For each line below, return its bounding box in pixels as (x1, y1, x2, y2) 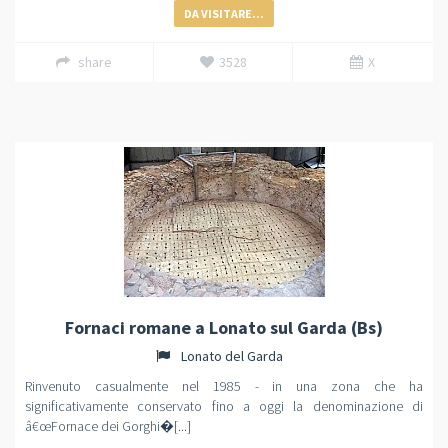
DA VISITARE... (184, 6, 264, 21)
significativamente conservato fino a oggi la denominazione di (25, 397, 423, 415)
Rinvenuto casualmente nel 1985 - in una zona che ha (25, 377, 423, 395)
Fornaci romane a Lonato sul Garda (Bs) (65, 316, 383, 339)
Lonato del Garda (177, 347, 283, 365)
